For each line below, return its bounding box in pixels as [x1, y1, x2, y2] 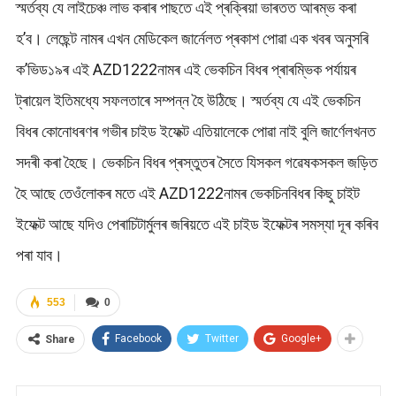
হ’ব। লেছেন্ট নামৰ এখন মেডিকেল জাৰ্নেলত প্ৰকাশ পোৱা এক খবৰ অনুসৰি [15, 29, 369, 49]
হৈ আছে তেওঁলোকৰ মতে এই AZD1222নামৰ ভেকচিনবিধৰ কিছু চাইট [15, 184, 360, 203]
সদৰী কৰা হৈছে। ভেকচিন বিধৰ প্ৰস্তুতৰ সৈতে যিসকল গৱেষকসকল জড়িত [15, 153, 377, 172]
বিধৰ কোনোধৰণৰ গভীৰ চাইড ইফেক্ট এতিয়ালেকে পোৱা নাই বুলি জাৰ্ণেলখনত [15, 122, 376, 141]
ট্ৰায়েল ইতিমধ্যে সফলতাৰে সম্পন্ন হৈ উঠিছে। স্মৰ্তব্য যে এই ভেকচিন [15, 91, 361, 110]
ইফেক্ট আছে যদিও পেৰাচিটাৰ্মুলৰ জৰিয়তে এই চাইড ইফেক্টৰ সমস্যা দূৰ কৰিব [15, 215, 378, 234]
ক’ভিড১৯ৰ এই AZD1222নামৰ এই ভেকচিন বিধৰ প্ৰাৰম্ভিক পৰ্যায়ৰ [15, 60, 356, 80]
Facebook [114, 332, 162, 346]
